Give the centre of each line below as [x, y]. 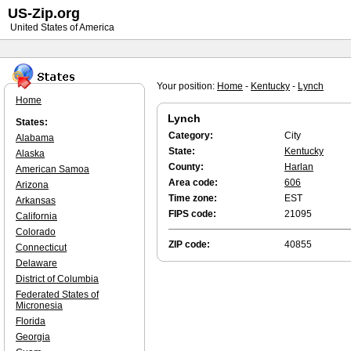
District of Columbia [57, 279]
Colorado [36, 232]
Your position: [187, 86]
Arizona [32, 185]
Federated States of [57, 295]
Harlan [299, 167]
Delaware [36, 263]
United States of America [61, 27]
